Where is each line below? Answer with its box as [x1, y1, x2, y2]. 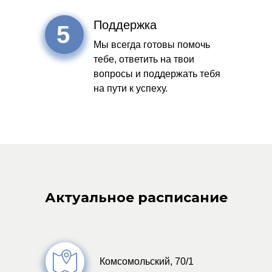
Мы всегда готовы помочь [93, 39, 210, 50]
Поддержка [93, 18, 157, 32]
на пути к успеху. [93, 83, 168, 93]
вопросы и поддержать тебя [93, 69, 220, 79]
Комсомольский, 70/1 [100, 256, 194, 267]
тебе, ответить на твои [93, 54, 194, 64]
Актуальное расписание [44, 189, 228, 206]
